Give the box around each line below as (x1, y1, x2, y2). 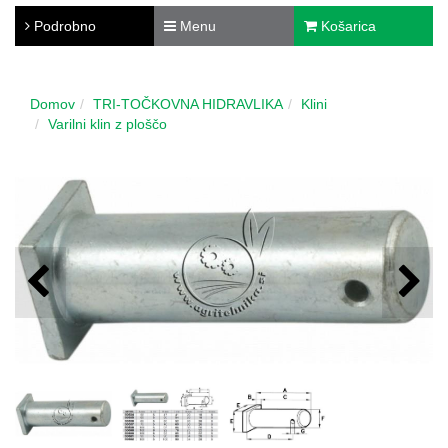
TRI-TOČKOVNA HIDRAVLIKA (93, 95, 283, 112)
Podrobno (30, 17, 96, 34)
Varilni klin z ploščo (48, 115, 167, 132)
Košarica (316, 17, 376, 34)
